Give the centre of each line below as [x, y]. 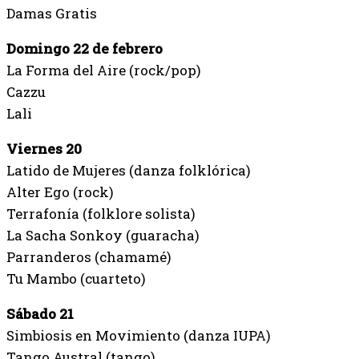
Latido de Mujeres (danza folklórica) [129, 170]
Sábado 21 [40, 314]
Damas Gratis [52, 13]
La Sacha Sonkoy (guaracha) [103, 235]
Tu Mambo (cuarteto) [76, 278]
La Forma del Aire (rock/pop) [104, 70]
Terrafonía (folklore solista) [101, 214]
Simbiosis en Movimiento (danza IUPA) [139, 335]
